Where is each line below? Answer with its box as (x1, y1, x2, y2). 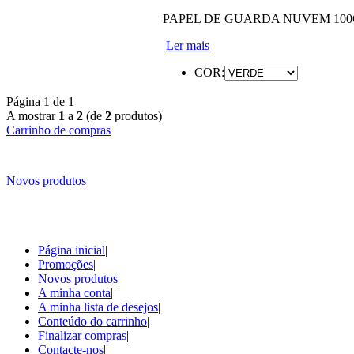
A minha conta (38, 285, 111, 299)
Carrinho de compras (6, 122, 111, 137)
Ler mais (166, 38, 209, 52)
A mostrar (6, 108, 58, 122)
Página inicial (38, 243, 105, 257)
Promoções (38, 257, 93, 271)
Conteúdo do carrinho (38, 314, 147, 328)
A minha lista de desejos (38, 299, 158, 314)
